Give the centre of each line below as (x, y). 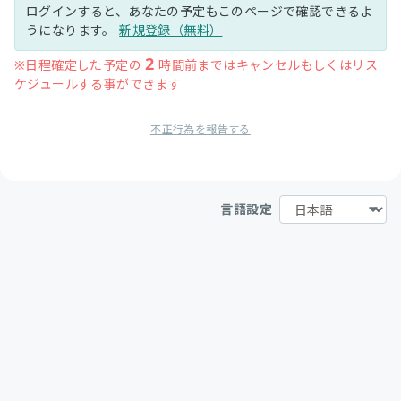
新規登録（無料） (171, 30)
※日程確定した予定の (80, 65)
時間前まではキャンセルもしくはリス (266, 65)
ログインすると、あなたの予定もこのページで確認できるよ (200, 11)
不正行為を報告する (200, 129)
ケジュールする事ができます (98, 84)
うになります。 (73, 30)
